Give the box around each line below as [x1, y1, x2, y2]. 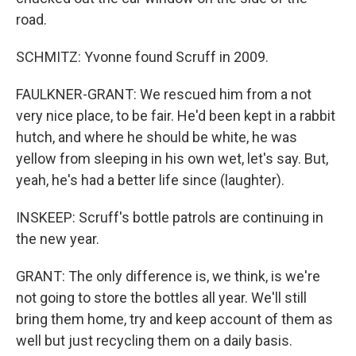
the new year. [16, 230, 99, 247]
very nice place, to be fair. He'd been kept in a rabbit [16, 107, 335, 124]
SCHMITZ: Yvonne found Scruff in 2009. [16, 48, 269, 65]
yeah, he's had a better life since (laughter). [16, 172, 284, 188]
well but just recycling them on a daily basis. [16, 332, 292, 349]
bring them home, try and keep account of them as [16, 311, 333, 327]
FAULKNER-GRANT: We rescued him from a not [16, 86, 311, 103]
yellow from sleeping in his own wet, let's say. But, [16, 150, 328, 167]
